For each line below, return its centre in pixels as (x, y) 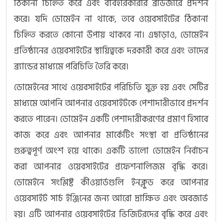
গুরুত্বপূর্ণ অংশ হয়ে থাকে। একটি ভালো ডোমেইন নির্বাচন (111, 151)
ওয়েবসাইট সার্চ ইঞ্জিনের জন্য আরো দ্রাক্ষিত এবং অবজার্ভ (111, 199)
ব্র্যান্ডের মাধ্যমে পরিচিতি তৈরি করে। (71, 67)
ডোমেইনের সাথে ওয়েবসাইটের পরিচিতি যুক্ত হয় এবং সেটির (111, 88)
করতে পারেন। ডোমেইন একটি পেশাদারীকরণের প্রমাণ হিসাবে (111, 119)
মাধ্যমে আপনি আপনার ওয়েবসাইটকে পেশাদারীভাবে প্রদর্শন (111, 104)
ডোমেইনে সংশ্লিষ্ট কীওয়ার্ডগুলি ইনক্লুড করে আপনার (111, 183)
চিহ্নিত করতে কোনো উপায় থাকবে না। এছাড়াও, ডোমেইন (111, 35)
